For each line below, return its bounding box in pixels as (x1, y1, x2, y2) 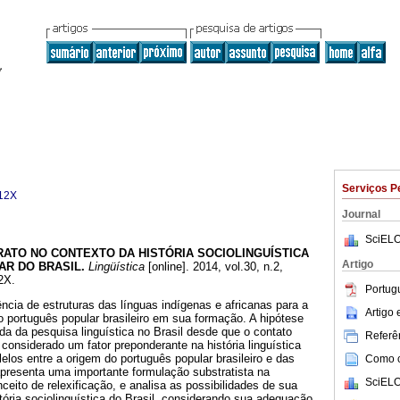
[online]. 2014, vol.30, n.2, (145, 260, 283, 274)
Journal (342, 208, 380, 221)
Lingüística (85, 260, 145, 274)
